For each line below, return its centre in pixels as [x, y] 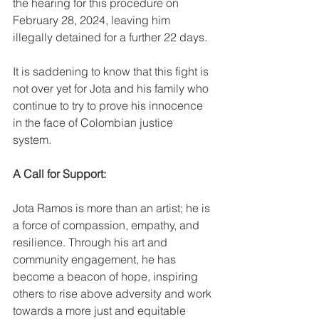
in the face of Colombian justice [94, 122]
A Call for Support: [61, 173]
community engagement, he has [96, 259]
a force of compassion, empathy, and [108, 225]
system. [35, 139]
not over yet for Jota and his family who [112, 88]
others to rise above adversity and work [114, 293]
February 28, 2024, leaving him [93, 20]
